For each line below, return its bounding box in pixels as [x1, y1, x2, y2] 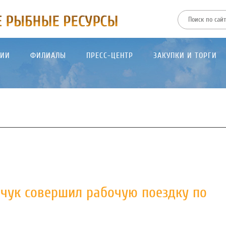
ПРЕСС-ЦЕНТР [86, 51, 133, 60]
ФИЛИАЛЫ [30, 51, 66, 60]
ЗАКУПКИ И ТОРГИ [153, 51, 217, 60]
